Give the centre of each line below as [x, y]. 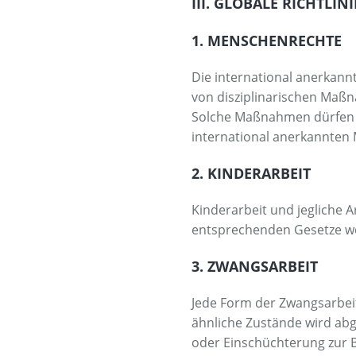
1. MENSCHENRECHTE [267, 40]
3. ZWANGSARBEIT [255, 266]
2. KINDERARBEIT [252, 173]
